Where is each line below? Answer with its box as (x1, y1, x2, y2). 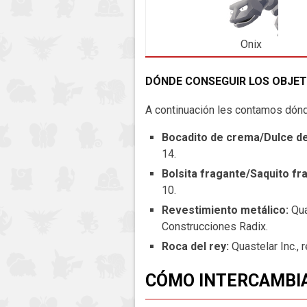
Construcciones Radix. (162, 220, 268, 234)
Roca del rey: (162, 240, 232, 254)
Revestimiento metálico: (162, 204, 291, 217)
